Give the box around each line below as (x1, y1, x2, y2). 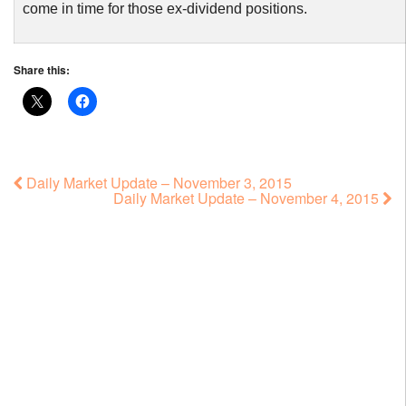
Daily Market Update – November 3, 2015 (23, 171, 292, 193)
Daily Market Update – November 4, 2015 (113, 187, 382, 208)
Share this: (14, 62, 70, 78)
